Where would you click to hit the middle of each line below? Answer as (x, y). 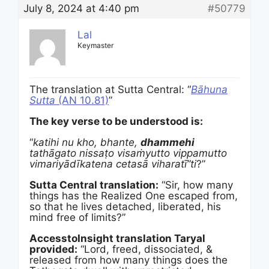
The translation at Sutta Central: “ (110, 89)
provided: (53, 249)
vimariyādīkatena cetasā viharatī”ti (113, 164)
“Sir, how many (196, 185)
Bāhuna (209, 89)
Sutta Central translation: (94, 185)
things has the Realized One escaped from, (134, 196)
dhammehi (168, 142)
